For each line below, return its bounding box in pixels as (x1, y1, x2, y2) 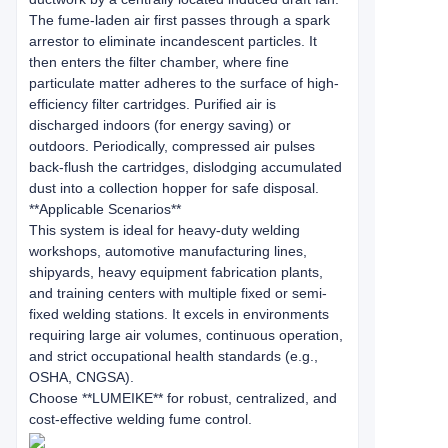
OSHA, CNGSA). (29, 369, 134, 385)
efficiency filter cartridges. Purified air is (29, 96, 276, 112)
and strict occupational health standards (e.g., (29, 348, 318, 364)
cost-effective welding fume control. (29, 411, 252, 427)
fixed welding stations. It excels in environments (29, 306, 329, 322)
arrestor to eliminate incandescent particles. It (29, 33, 317, 49)
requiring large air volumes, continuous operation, (29, 327, 343, 343)
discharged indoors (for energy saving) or (29, 117, 291, 133)
